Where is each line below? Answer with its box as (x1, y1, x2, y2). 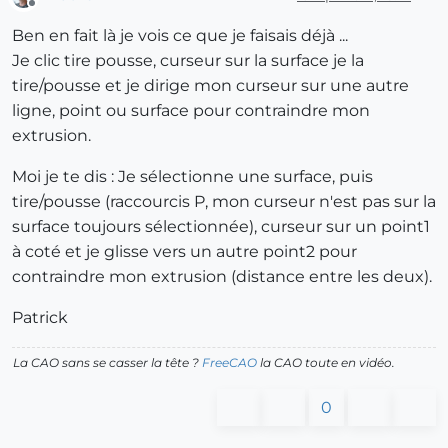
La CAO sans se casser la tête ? (13, 354, 202, 370)
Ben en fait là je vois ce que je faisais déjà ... (12, 25, 348, 45)
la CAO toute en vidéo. (257, 354, 395, 370)
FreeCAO (202, 354, 257, 370)
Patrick (12, 307, 68, 327)
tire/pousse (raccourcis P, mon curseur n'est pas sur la (12, 191, 436, 211)
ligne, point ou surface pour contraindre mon (12, 100, 370, 120)
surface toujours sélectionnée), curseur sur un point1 (12, 216, 430, 236)
